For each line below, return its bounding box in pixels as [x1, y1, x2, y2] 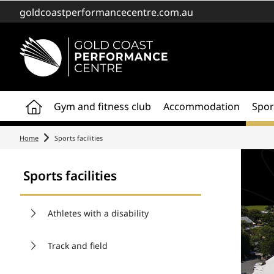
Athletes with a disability [48, 207, 149, 219]
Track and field [48, 240, 108, 251]
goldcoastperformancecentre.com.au [20, 6, 193, 19]
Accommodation [163, 100, 240, 113]
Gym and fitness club [54, 100, 151, 113]
